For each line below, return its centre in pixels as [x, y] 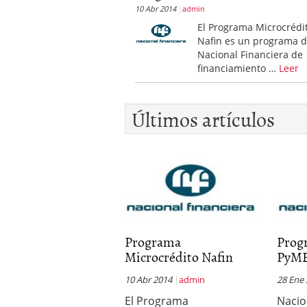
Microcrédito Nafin [179, 256]
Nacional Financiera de [250, 54]
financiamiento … [238, 68]
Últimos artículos [203, 119]
